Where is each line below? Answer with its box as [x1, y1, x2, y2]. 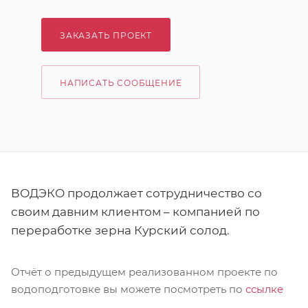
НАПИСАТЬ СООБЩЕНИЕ [60, 78, 182, 88]
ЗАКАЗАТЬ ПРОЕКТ [60, 30, 152, 41]
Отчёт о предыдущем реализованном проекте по [11, 265, 278, 279]
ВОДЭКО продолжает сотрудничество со [11, 186, 262, 201]
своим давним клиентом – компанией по [11, 205, 260, 219]
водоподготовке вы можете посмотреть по [11, 283, 245, 296]
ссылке [245, 283, 283, 296]
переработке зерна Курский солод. [11, 223, 230, 238]
